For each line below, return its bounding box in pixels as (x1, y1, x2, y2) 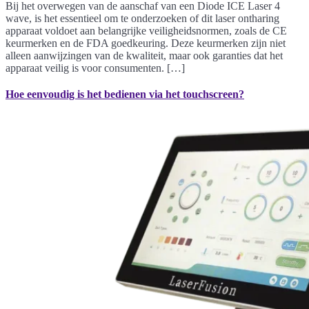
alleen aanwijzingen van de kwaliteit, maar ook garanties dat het (6, 49, 283, 61)
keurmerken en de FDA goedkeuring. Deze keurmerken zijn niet (6, 37, 286, 49)
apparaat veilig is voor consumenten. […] (6, 61, 185, 74)
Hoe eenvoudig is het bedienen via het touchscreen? (6, 88, 244, 100)
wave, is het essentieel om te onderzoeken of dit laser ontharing (6, 12, 279, 24)
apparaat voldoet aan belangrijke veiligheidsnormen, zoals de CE (6, 24, 287, 37)
